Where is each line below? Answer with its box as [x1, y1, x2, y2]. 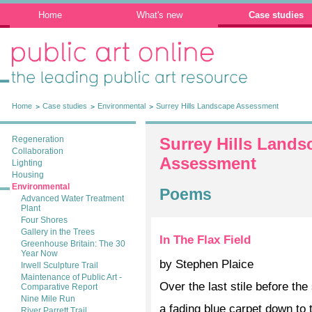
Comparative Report [21, 282, 97, 292]
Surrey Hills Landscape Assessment [156, 102, 279, 110]
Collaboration [12, 146, 63, 156]
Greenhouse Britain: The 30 [21, 239, 125, 249]
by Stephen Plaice [159, 257, 253, 271]
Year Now [21, 249, 58, 258]
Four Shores [21, 215, 68, 225]
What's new [136, 10, 182, 20]
